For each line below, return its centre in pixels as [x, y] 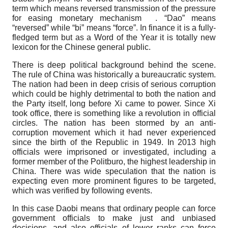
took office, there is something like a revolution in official [114, 113]
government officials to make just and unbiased [114, 218]
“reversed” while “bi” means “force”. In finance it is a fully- [114, 27]
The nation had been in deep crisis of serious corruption [114, 84]
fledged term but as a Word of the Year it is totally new [114, 37]
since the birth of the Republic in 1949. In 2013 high [114, 142]
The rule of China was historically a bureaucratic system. [114, 74]
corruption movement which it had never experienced [114, 132]
